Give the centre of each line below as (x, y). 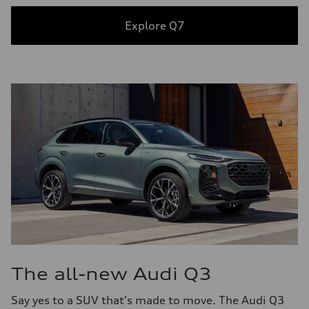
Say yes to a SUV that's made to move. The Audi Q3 (148, 300)
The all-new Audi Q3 (111, 273)
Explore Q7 (154, 25)
